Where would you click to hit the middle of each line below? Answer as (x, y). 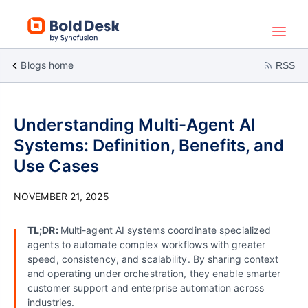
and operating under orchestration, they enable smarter (154, 273)
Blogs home (47, 65)
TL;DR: (44, 230)
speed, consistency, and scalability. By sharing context (153, 259)
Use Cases (56, 166)
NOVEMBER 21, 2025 (62, 196)
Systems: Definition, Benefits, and (149, 145)
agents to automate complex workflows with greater (146, 244)
